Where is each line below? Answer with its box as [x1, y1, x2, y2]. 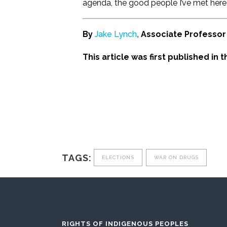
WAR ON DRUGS [154, 155, 199, 161]
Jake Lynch [95, 29, 137, 39]
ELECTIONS [102, 155, 134, 161]
